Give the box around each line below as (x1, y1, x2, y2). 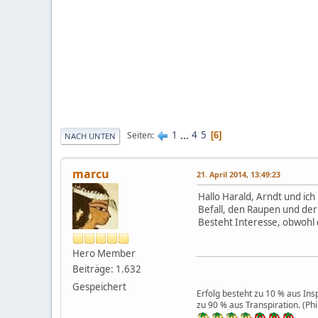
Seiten (127, 129, 152, 142)
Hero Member (72, 246, 136, 260)
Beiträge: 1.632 (72, 262, 141, 275)
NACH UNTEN (65, 130, 116, 141)
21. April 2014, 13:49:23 (197, 168, 280, 180)
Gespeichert (72, 280, 126, 293)
